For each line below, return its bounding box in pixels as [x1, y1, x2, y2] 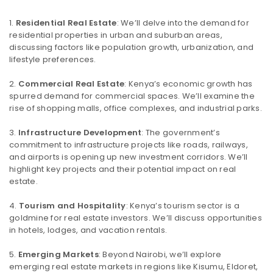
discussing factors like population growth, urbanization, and [9, 41, 253, 54]
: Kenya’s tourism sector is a [126, 200, 239, 212]
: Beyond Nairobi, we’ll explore [98, 249, 222, 261]
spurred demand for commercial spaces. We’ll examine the [9, 90, 255, 102]
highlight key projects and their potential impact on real [9, 163, 236, 175]
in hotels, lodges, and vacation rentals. [9, 224, 167, 236]
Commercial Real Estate [18, 78, 125, 90]
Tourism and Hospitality [18, 200, 126, 212]
